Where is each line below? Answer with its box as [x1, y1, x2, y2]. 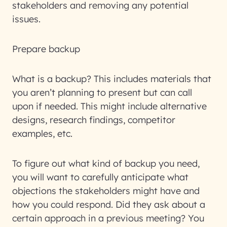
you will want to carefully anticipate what [12, 171, 188, 183]
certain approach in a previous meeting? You [12, 212, 204, 224]
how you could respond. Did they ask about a [12, 199, 205, 210]
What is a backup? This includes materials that [12, 73, 211, 85]
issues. [12, 13, 43, 25]
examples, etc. [12, 128, 72, 139]
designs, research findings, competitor [12, 114, 175, 126]
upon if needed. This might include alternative [12, 100, 207, 112]
